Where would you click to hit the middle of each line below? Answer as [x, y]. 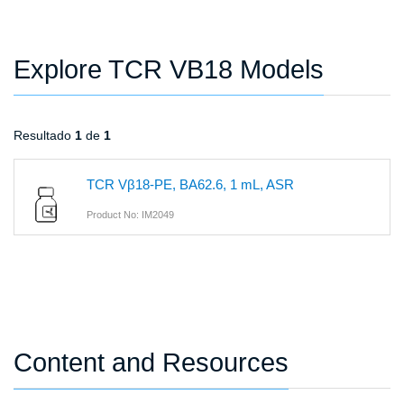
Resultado [44, 136]
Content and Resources [151, 363]
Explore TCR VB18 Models [169, 70]
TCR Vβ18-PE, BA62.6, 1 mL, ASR [190, 185]
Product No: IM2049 [130, 215]
